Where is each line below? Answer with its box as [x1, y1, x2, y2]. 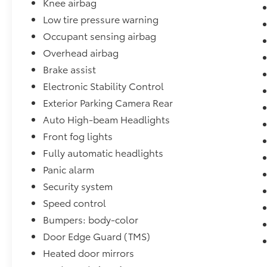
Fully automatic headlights [43, 145, 164, 159]
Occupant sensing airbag [43, 28, 157, 42]
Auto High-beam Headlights [43, 111, 170, 126]
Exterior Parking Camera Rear [43, 95, 173, 109]
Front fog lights [43, 128, 113, 142]
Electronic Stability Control [43, 78, 164, 92]
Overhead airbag [43, 45, 119, 59]
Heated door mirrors [43, 245, 135, 259]
